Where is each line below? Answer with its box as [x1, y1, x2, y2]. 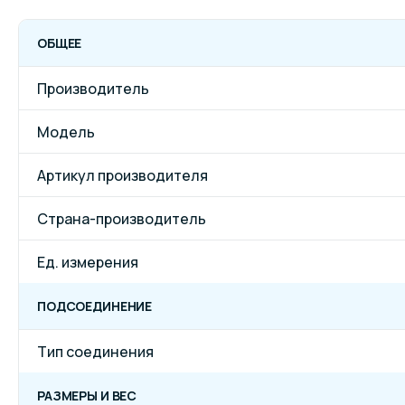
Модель [37, 121, 95, 142]
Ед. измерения [37, 251, 138, 272]
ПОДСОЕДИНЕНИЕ [37, 297, 153, 315]
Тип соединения [37, 341, 154, 362]
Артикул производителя [37, 165, 208, 185]
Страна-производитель [37, 208, 206, 229]
